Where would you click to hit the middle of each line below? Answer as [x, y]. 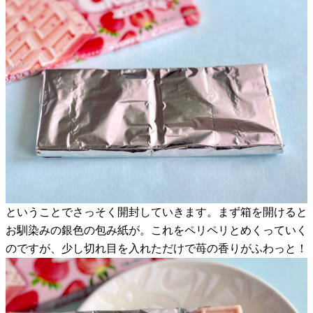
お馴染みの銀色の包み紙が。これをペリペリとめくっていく [156, 230]
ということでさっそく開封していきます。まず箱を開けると [156, 212]
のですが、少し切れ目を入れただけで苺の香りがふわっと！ [156, 248]
